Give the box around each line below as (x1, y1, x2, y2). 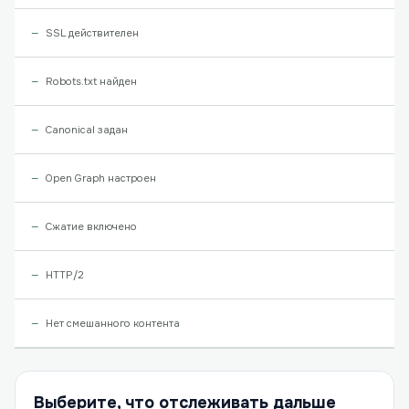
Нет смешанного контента (46, 317, 180, 330)
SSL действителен (46, 26, 139, 39)
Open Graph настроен (46, 172, 156, 184)
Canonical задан (46, 123, 128, 136)
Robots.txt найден (46, 75, 137, 88)
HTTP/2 (46, 268, 84, 281)
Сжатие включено (46, 220, 137, 233)
